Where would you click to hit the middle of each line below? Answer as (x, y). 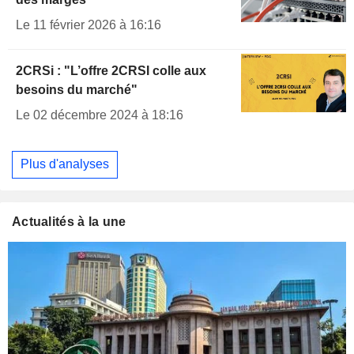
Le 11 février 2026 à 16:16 (88, 24)
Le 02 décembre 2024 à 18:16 (100, 115)
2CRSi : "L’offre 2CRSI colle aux (111, 70)
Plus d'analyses (65, 164)
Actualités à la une (69, 222)
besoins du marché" (77, 89)
